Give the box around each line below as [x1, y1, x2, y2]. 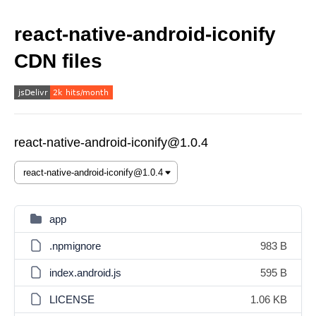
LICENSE [49, 293, 95, 305]
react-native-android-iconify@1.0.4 [14, 135, 208, 150]
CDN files [14, 50, 102, 72]
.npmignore [49, 240, 101, 252]
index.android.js [49, 267, 121, 279]
